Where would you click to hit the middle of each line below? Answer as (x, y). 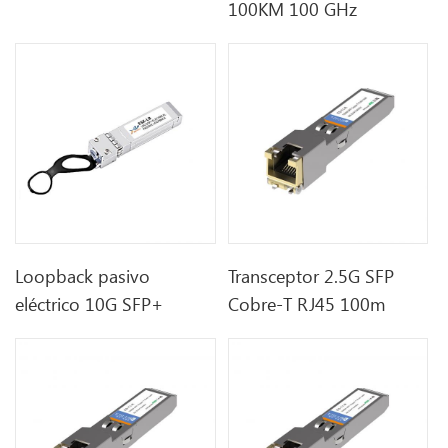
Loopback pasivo (83, 275)
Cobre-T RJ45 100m (307, 303)
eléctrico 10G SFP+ (89, 303)
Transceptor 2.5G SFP (311, 275)
